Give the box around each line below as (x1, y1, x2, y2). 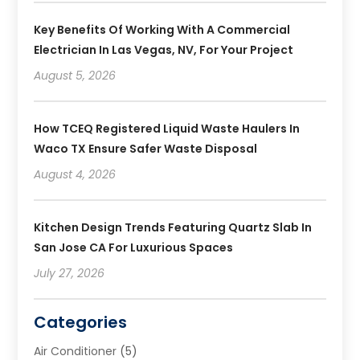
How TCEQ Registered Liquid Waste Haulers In (34, 120, 301, 137)
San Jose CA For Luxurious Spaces (34, 239, 234, 256)
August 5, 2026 (34, 67, 117, 84)
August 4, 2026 (34, 166, 117, 182)
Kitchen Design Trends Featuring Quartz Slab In (34, 219, 313, 235)
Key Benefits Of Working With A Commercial (34, 21, 291, 38)
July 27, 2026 (34, 264, 105, 281)
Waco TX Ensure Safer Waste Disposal (34, 140, 258, 157)
